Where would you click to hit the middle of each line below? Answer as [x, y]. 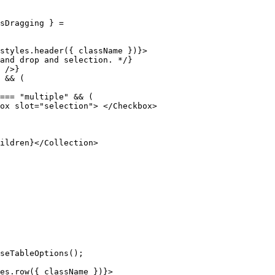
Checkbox [133, 106]
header [49, 50]
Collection [69, 142]
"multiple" [42, 96]
